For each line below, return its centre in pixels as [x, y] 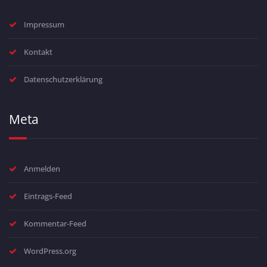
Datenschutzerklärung [63, 80]
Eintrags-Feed [48, 196]
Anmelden [42, 169]
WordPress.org [50, 251]
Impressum [44, 25]
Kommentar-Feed [55, 224]
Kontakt [38, 52]
